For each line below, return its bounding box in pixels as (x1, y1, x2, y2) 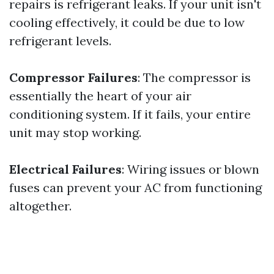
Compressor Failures (9, 70, 138, 85)
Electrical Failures (9, 161, 122, 177)
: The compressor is (138, 70, 251, 85)
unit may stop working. (9, 125, 141, 140)
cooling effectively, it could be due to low (9, 15, 245, 30)
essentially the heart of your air (9, 88, 191, 103)
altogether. (9, 198, 72, 213)
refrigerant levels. (9, 33, 111, 48)
